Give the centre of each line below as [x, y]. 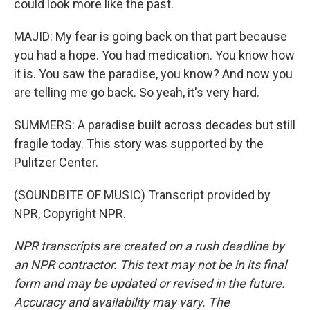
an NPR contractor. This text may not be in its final [150, 265]
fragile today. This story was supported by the [139, 144]
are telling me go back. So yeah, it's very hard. [137, 92]
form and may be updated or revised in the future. [149, 283]
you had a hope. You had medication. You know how [154, 55]
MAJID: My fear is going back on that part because [151, 36]
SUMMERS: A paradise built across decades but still [155, 125]
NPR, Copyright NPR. [70, 213]
